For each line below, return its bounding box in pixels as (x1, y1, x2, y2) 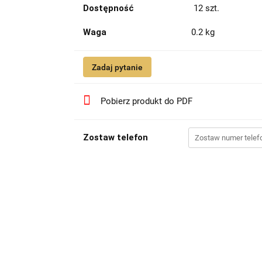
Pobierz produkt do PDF (100, 96, 192, 106)
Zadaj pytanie (91, 63, 143, 72)
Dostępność (82, 3, 134, 13)
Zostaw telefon (82, 132, 148, 143)
